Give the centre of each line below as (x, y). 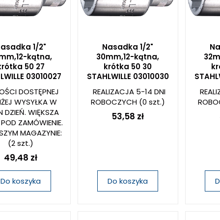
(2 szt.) (21, 143)
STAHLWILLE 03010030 (128, 76)
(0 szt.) (151, 102)
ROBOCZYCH (114, 102)
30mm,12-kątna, (128, 57)
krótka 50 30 (128, 67)
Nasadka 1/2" (128, 47)
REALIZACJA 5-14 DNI (129, 92)
